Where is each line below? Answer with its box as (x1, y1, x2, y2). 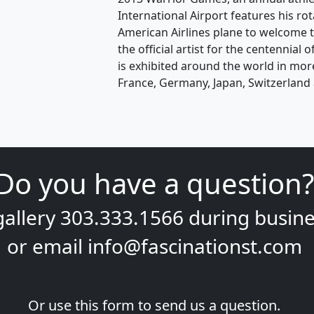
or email (6, 233, 88, 260)
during (183, 204, 254, 231)
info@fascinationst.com (87, 233, 302, 260)
